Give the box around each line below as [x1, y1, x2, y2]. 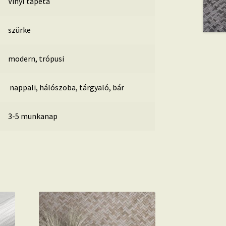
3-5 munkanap [8, 110, 58, 121]
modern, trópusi [8, 53, 64, 64]
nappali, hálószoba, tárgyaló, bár [8, 82, 124, 92]
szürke [8, 24, 31, 35]
